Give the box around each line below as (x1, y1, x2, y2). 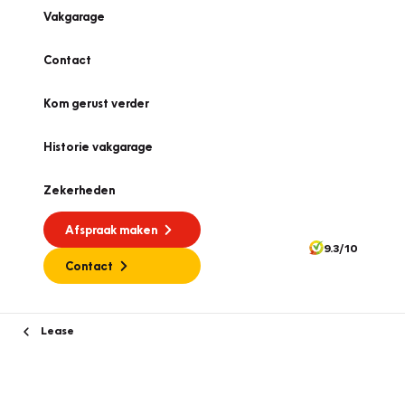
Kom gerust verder (43, 96, 149, 110)
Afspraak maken (65, 222, 157, 237)
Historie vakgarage (43, 139, 153, 154)
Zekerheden (43, 183, 115, 197)
